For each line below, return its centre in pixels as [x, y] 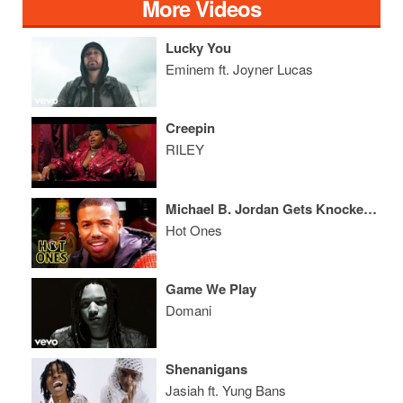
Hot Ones [194, 229]
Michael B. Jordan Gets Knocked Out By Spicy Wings [371, 208]
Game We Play [211, 288]
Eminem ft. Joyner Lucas [240, 68]
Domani [189, 309]
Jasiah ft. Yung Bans [226, 390]
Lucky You [199, 47]
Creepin [191, 128]
